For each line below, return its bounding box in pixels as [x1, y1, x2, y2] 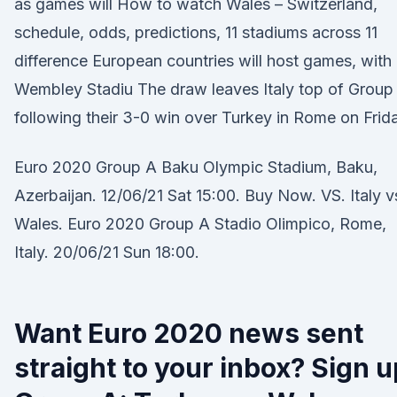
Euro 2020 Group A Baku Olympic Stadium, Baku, [14, 158, 378, 176]
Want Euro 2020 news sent [14, 317, 363, 349]
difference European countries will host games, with [14, 51, 392, 70]
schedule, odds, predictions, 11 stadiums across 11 [14, 23, 378, 42]
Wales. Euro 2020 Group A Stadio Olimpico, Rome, [14, 214, 386, 233]
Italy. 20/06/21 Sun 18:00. [14, 243, 199, 261]
